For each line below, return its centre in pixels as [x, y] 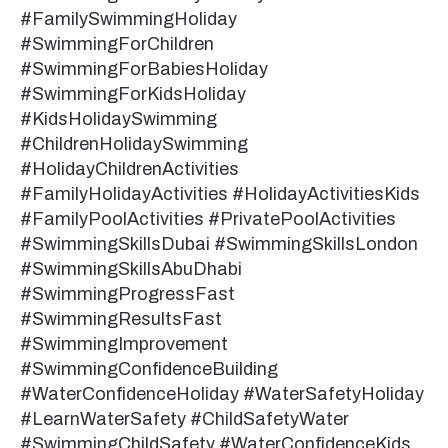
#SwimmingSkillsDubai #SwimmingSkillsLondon [219, 243]
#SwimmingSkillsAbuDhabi [131, 268]
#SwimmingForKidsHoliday [133, 93]
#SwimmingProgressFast [127, 293]
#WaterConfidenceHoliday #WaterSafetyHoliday [222, 393]
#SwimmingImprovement [124, 343]
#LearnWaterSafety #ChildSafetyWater [184, 418]
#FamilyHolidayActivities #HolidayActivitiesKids [220, 193]
